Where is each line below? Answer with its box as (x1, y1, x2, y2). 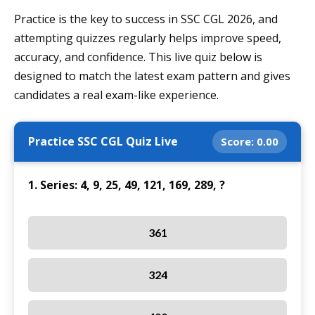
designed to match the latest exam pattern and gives (14, 68, 290, 84)
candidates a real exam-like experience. (14, 87, 219, 103)
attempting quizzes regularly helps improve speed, (14, 30, 281, 46)
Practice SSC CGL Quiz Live (28, 134, 178, 150)
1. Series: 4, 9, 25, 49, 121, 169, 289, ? (28, 177, 225, 193)
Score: (221, 134, 257, 149)
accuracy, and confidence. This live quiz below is (14, 49, 262, 65)
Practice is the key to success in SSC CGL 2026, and (14, 11, 278, 27)
